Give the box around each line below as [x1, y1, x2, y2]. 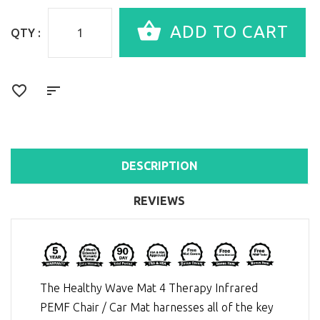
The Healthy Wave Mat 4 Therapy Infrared [40, 281, 258, 295]
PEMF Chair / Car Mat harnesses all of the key [40, 301, 274, 314]
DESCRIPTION [121, 159, 198, 173]
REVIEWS [134, 194, 185, 208]
